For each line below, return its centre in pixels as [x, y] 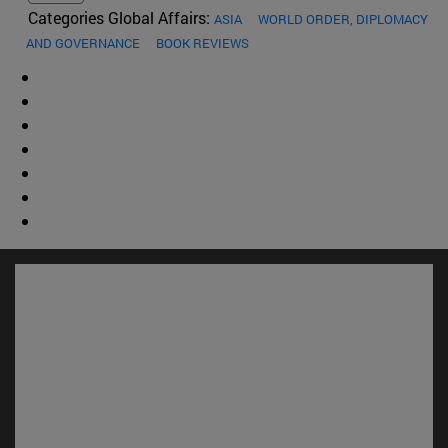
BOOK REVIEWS [202, 43]
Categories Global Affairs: [121, 18]
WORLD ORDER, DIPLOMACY [343, 19]
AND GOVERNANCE [83, 43]
